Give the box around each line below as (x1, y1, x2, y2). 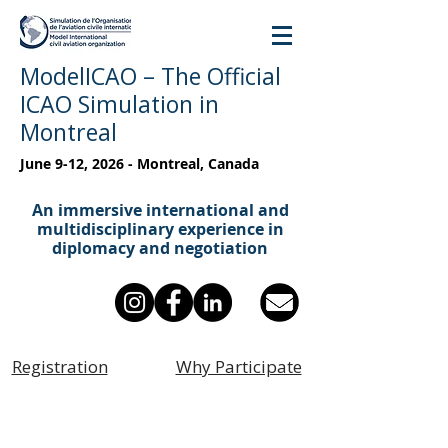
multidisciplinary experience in (36, 218, 284, 240)
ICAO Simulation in (20, 88, 219, 120)
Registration (11, 354, 108, 378)
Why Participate (175, 354, 302, 378)
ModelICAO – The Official (20, 60, 281, 92)
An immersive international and (31, 199, 289, 221)
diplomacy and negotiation (52, 237, 268, 259)
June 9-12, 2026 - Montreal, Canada (20, 154, 259, 173)
